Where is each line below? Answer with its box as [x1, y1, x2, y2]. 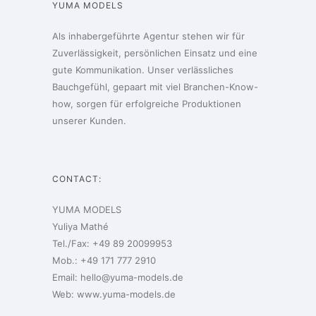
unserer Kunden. [52, 115, 126, 126]
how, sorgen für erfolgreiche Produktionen [52, 98, 241, 109]
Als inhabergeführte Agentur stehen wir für [52, 30, 245, 42]
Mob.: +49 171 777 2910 [52, 255, 156, 266]
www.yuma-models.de [77, 288, 176, 300]
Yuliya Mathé [52, 221, 109, 232]
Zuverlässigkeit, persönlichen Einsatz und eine [52, 47, 257, 59]
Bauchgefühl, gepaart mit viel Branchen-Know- [52, 81, 258, 92]
